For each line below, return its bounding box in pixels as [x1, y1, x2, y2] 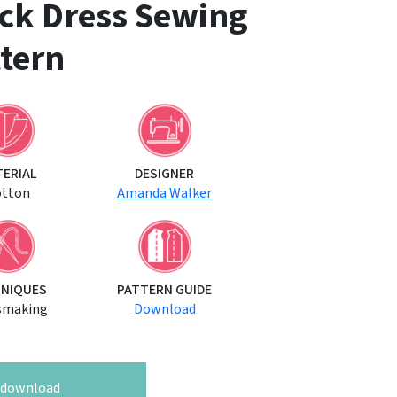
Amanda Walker [117, 183, 212, 203]
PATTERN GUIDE [117, 279, 212, 300]
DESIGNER [135, 163, 194, 183]
